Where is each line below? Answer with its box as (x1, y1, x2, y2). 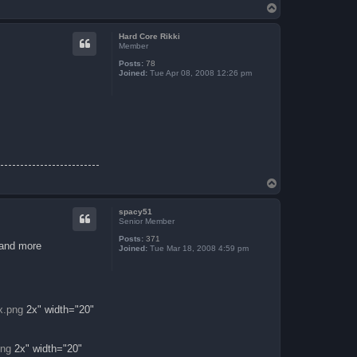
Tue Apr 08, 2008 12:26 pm (147, 68, 252, 77)
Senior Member (119, 217, 175, 226)
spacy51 (119, 207, 152, 217)
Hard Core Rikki (119, 31, 180, 41)
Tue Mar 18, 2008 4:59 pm (147, 244, 249, 253)
